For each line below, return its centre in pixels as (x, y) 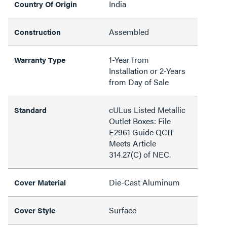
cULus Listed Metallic (147, 110)
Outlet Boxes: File (140, 121)
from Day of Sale (139, 82)
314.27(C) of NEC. (140, 154)
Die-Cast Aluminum (144, 182)
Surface (123, 210)
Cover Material (40, 182)
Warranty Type (40, 60)
